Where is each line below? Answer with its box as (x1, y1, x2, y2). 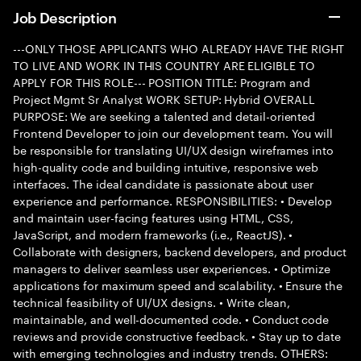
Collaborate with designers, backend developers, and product (13, 242, 346, 259)
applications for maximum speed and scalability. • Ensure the (13, 276, 342, 293)
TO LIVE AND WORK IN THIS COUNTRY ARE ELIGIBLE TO (13, 56, 315, 73)
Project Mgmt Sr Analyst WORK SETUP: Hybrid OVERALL (13, 89, 315, 107)
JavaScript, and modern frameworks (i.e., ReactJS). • (13, 225, 293, 243)
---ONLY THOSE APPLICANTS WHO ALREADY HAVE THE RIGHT (13, 39, 345, 56)
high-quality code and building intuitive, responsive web (13, 157, 319, 175)
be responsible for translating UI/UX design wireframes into (13, 140, 334, 158)
